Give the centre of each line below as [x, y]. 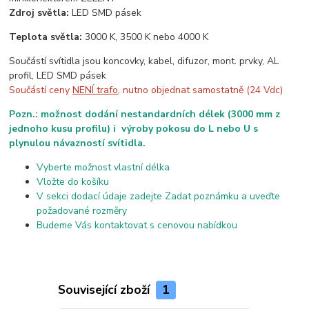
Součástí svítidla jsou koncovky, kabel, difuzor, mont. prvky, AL [144, 61]
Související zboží [105, 290]
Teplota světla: [47, 37]
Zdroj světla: [41, 13]
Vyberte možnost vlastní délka [103, 168]
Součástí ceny [41, 90]
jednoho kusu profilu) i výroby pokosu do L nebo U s [134, 129]
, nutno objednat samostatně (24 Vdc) [201, 90]
